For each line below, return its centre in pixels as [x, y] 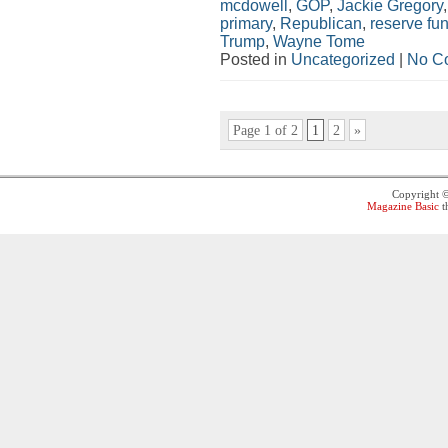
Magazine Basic [402, 205]
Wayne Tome [319, 41]
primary [246, 23]
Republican [321, 23]
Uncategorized [343, 59]
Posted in [255, 59]
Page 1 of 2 [265, 130]
